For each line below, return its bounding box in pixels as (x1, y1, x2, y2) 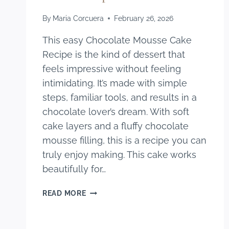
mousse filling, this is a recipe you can (42, 135, 207, 146)
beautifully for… (42, 164, 106, 175)
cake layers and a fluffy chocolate (42, 121, 189, 132)
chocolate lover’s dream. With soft (42, 106, 189, 118)
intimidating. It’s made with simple (42, 78, 187, 89)
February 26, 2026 (114, 14, 174, 23)
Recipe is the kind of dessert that (42, 49, 185, 60)
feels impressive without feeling (42, 63, 181, 75)
